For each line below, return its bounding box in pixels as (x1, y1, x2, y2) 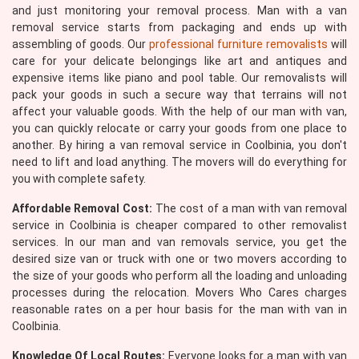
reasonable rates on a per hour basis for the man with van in (12, 303, 347, 316)
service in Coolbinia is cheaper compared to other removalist (12, 219, 347, 232)
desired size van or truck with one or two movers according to (12, 252, 347, 265)
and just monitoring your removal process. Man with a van (12, 4, 347, 17)
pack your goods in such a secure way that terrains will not (12, 88, 347, 101)
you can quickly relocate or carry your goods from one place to (12, 122, 347, 135)
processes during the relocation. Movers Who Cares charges (12, 286, 347, 299)
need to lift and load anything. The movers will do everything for (12, 155, 347, 168)
